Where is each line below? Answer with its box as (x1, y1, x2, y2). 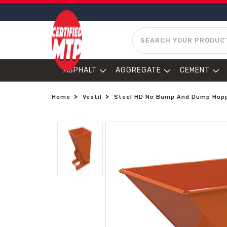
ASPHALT (63, 66, 97, 74)
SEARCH (132, 28, 163, 36)
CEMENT (180, 66, 210, 74)
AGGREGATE (116, 66, 161, 74)
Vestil (83, 94, 102, 100)
